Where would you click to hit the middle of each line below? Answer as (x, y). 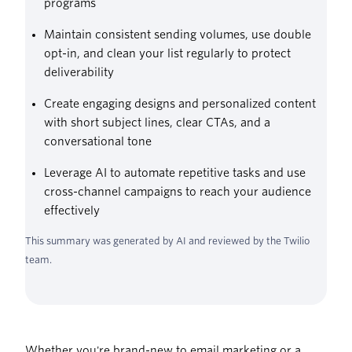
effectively (72, 211)
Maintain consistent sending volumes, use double (178, 35)
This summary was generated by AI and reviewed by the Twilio (167, 241)
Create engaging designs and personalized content (180, 104)
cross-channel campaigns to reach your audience (178, 192)
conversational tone (98, 142)
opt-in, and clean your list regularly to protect (167, 54)
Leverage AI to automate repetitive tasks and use (175, 173)
